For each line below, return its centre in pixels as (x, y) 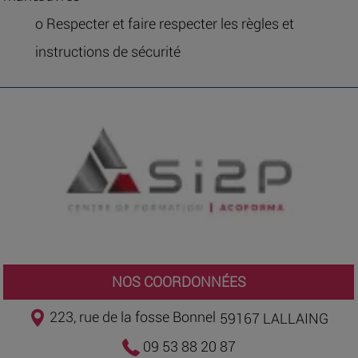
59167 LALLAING (274, 318)
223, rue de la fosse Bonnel (131, 317)
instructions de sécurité (108, 51)
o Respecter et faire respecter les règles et (165, 23)
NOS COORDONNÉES (179, 282)
